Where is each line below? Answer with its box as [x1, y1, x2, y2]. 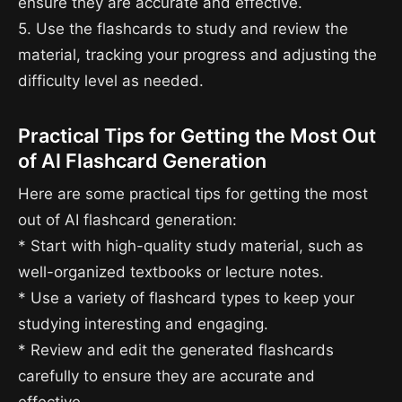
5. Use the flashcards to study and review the [18, 19, 348, 38]
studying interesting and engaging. [18, 315, 268, 334]
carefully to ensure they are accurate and [18, 367, 315, 386]
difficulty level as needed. [18, 71, 204, 90]
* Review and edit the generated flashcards [18, 341, 334, 360]
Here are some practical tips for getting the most [18, 185, 368, 204]
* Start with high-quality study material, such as [18, 237, 363, 256]
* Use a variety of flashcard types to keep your [18, 289, 354, 308]
